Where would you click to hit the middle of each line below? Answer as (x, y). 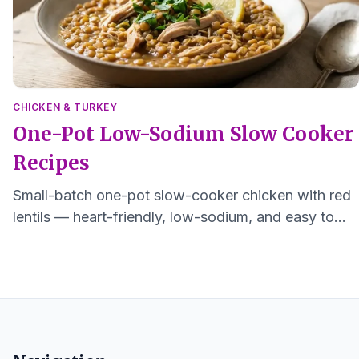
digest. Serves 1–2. (75, 238)
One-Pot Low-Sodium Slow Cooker (183, 134)
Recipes (51, 163)
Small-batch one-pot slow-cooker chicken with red (182, 195)
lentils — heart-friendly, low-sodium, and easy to (173, 216)
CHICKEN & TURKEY (65, 107)
